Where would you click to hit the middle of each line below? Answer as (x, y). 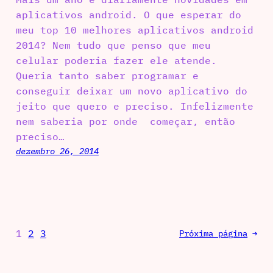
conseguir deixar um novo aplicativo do (131, 90)
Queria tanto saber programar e (107, 75)
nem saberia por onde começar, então (125, 121)
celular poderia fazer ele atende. (116, 60)
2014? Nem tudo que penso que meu (113, 45)
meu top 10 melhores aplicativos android (134, 30)
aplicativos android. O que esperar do (128, 14)
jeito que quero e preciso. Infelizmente (134, 106)
